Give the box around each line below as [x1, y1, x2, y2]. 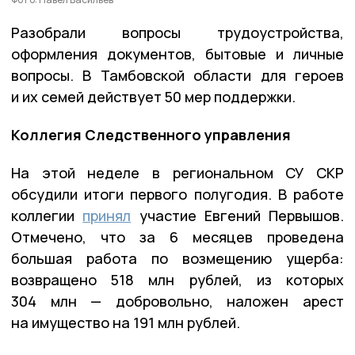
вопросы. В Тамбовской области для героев [11, 66, 344, 86]
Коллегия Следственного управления [11, 125, 291, 145]
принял [82, 206, 132, 226]
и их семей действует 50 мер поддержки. [11, 87, 296, 107]
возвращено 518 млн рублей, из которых [11, 270, 344, 290]
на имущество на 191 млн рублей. [11, 313, 240, 333]
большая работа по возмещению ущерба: [11, 249, 344, 269]
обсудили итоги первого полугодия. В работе [11, 185, 344, 204]
